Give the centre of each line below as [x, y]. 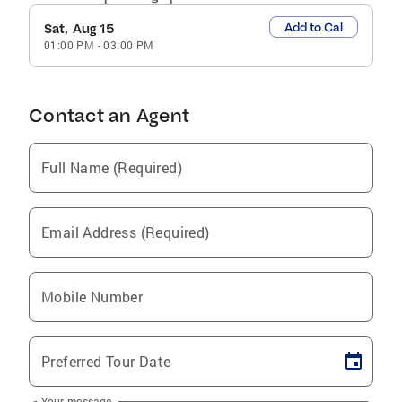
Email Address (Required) [126, 232]
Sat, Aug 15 [79, 28]
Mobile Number [92, 296]
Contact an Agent [109, 115]
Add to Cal [313, 26]
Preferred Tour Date [106, 361]
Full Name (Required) [112, 167]
